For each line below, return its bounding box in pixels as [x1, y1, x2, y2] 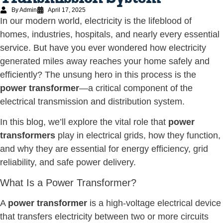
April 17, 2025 [48, 6, 86, 13]
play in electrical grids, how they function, [55, 130, 221, 141]
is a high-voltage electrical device [87, 198, 221, 208]
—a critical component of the [79, 83, 193, 93]
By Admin [11, 6, 37, 13]
